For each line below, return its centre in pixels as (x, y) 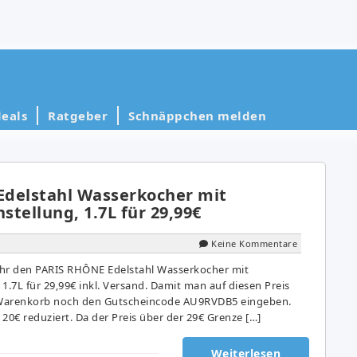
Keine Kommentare (254, 243)
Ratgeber (78, 115)
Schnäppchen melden (197, 115)
